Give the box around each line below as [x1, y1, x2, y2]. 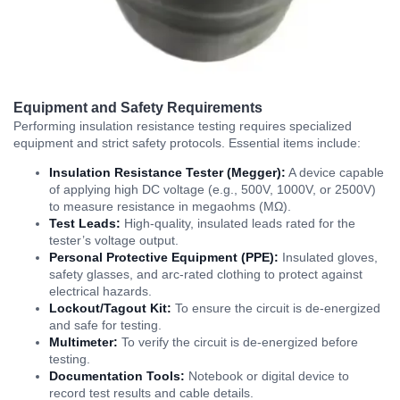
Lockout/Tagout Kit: [49, 300, 171, 315]
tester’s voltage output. [49, 232, 179, 247]
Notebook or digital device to [185, 368, 349, 383]
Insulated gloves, [279, 249, 378, 264]
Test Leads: [49, 215, 121, 230]
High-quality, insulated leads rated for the [121, 215, 355, 230]
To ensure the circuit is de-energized [171, 300, 380, 315]
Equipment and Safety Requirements [13, 99, 262, 115]
